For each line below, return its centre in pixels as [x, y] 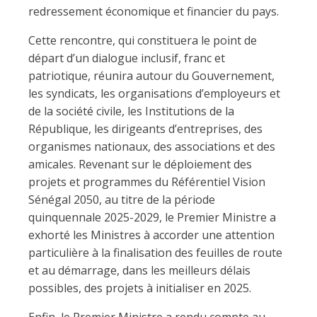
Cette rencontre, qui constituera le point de [143, 40]
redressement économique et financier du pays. [154, 11]
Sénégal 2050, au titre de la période [122, 200]
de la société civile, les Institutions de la [131, 111]
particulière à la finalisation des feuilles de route [155, 253]
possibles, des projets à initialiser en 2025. [140, 288]
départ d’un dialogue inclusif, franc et [127, 58]
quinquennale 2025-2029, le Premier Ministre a [152, 217]
